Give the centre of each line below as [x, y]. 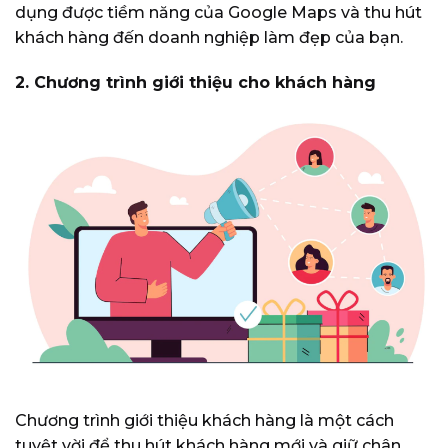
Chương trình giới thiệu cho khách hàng [205, 83]
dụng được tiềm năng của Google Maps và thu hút [218, 12]
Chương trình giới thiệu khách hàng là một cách [204, 421]
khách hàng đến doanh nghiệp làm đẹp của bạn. [209, 37]
